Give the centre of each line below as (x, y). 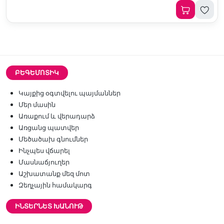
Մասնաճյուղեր (44, 162)
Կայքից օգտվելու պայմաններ (69, 93)
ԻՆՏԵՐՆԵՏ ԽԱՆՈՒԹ (49, 206)
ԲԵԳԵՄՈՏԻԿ (37, 72)
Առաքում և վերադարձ (57, 116)
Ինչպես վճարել (44, 150)
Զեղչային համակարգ (55, 185)
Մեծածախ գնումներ (53, 139)
